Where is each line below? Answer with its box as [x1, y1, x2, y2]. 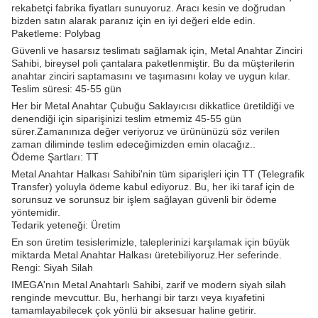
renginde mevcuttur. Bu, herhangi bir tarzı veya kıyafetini [11, 292, 265, 304]
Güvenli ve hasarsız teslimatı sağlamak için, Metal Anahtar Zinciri [11, 45, 302, 57]
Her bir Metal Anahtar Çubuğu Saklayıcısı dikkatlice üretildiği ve [11, 100, 295, 112]
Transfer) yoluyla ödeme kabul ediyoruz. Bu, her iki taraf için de [11, 181, 295, 193]
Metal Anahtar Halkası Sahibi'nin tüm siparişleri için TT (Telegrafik [11, 168, 305, 180]
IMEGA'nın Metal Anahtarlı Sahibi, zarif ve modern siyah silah [11, 279, 286, 291]
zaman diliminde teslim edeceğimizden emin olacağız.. [11, 138, 256, 150]
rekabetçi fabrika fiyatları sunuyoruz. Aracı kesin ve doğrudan [11, 2, 285, 14]
